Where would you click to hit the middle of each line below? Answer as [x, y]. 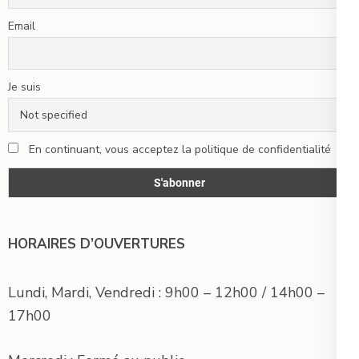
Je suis [24, 87]
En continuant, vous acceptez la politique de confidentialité [178, 150]
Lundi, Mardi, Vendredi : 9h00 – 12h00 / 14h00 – [166, 292]
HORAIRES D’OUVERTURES [97, 244]
